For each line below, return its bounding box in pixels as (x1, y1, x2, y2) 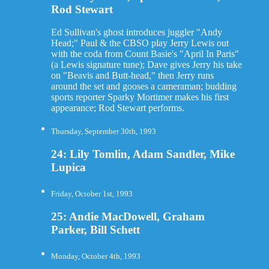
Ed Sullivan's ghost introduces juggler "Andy (50, 27, 222, 38)
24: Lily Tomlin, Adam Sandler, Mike (50, 148, 235, 161)
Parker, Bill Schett (50, 223, 140, 236)
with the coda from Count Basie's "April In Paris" (50, 49, 239, 59)
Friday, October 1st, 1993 (50, 189, 133, 199)
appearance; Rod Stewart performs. (50, 103, 184, 113)
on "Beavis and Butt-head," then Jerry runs (50, 70, 214, 81)
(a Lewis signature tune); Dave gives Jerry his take (50, 59, 242, 70)
